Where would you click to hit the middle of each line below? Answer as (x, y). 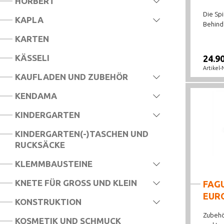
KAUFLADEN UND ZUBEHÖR (71, 77)
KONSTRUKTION (48, 202)
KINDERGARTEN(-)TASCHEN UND (82, 134)
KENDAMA (36, 96)
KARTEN (32, 39)
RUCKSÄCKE (40, 145)
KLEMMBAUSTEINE (54, 164)
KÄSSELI (32, 58)
